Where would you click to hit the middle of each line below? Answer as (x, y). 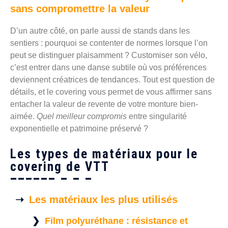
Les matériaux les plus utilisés (103, 200)
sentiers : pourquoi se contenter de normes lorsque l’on (109, 43)
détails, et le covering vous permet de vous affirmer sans (111, 92)
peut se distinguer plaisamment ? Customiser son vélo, (109, 55)
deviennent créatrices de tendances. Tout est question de (112, 80)
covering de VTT (60, 167)
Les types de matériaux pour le (104, 154)
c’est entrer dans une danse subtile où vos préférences (108, 68)
